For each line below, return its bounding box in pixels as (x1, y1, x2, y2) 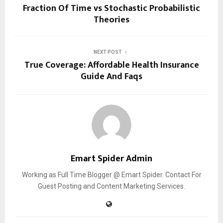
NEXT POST (93, 49, 122, 55)
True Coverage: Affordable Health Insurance (24, 57, 199, 73)
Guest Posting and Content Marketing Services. (38, 182, 185, 190)
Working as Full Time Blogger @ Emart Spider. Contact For (21, 170, 202, 179)
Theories (94, 12, 129, 27)
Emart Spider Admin (71, 151, 152, 166)
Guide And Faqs (81, 69, 142, 84)
